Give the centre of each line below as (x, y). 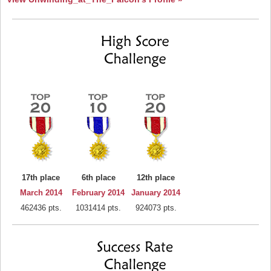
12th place (156, 178)
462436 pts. (41, 208)
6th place (98, 178)
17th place (41, 178)
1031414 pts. (98, 208)
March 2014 (41, 193)
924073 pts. (156, 208)
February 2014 (98, 193)
